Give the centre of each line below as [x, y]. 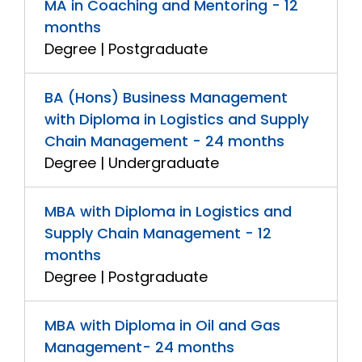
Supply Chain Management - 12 [158, 233]
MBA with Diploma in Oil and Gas [162, 325]
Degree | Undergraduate [132, 163]
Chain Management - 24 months [164, 141]
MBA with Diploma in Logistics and [168, 211]
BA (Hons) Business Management [166, 97]
